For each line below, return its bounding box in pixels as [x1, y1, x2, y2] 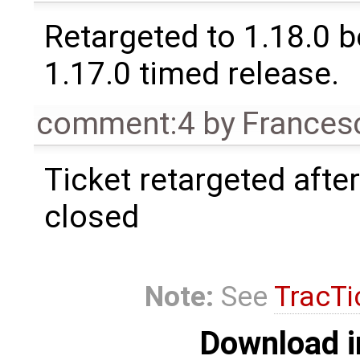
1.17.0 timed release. [43, 55, 339, 93]
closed [43, 198, 139, 236]
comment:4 [36, 105, 195, 143]
